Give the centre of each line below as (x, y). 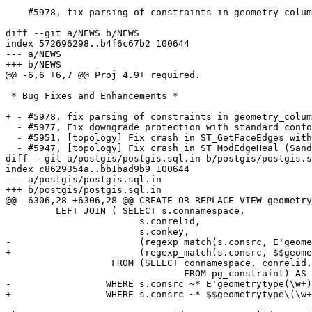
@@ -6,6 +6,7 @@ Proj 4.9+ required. (103, 75)
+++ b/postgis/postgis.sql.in (84, 190)
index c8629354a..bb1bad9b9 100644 (97, 169)
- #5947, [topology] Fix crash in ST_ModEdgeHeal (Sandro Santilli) (11, 148)
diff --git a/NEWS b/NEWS (72, 33)
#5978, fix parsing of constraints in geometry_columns (17, 13)
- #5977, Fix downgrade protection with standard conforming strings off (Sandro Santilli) (11, 127)
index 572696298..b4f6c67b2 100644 (97, 44)
